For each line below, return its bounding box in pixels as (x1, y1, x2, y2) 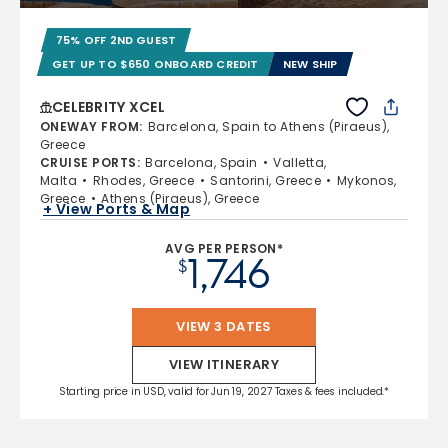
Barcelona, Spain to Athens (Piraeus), (147, 118, 390, 136)
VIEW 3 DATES (176, 317, 272, 337)
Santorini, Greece (210, 172, 322, 190)
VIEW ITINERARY (168, 355, 280, 375)
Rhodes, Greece (92, 172, 195, 190)
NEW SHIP (282, 56, 338, 73)
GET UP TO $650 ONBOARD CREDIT (52, 56, 259, 73)
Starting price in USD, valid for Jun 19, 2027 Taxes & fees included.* (58, 384, 390, 400)
